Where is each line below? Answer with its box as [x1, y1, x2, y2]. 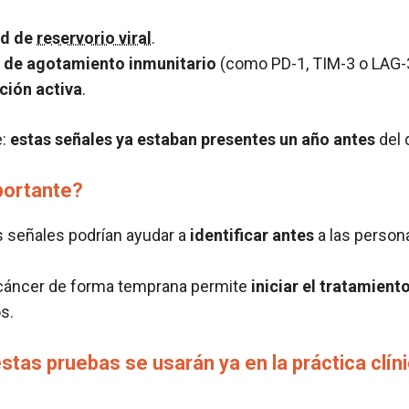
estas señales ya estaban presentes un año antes [10, 130, 375, 149]
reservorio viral [37, 28, 152, 47]
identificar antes [190, 225, 314, 245]
